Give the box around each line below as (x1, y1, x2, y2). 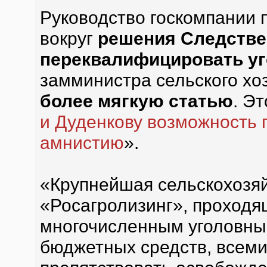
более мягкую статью (39, 91, 233, 111)
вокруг (39, 28, 98, 48)
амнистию (39, 132, 124, 153)
